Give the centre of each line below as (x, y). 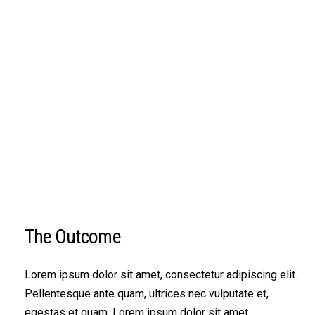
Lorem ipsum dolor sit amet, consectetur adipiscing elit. (161, 274)
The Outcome (72, 236)
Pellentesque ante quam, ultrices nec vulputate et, (146, 293)
